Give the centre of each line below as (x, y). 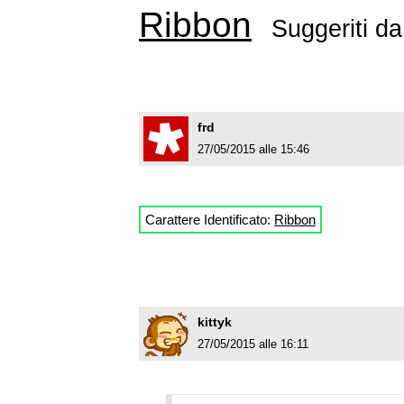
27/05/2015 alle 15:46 (253, 150)
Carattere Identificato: (210, 220)
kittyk (215, 322)
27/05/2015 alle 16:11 (253, 344)
